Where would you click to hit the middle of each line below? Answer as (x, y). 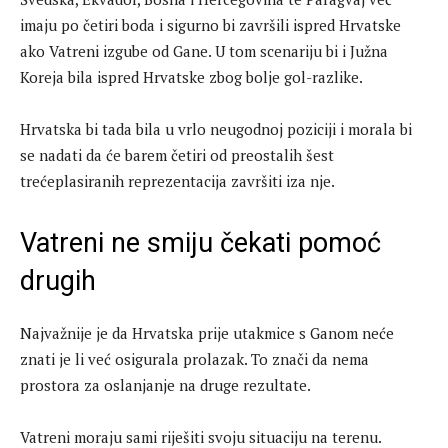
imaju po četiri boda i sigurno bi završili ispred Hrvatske (210, 24)
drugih (58, 280)
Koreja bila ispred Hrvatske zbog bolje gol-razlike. (191, 76)
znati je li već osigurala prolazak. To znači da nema (194, 358)
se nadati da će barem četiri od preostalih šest (177, 154)
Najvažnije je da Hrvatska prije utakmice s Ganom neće (207, 332)
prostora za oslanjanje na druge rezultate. (165, 384)
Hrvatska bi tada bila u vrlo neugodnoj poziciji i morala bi (216, 128)
